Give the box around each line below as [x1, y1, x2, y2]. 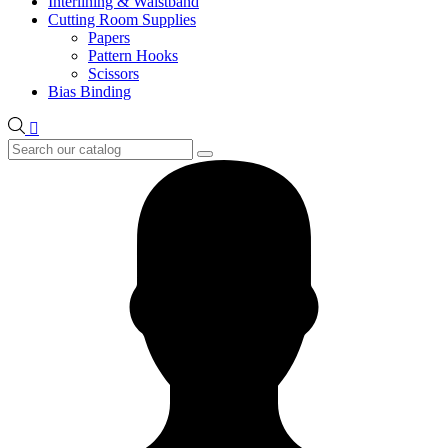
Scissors [88, 65, 139, 82]
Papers [88, 29, 130, 46]
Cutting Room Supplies [48, 11, 196, 28]
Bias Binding [48, 83, 131, 100]
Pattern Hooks [88, 47, 178, 64]
